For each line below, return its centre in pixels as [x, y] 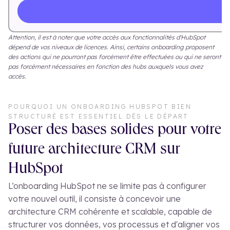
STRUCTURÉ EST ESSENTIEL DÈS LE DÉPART [99, 117]
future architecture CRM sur [94, 151]
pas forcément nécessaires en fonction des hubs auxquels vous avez [106, 67]
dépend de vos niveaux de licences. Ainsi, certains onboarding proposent [111, 47]
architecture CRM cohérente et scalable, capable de [110, 212]
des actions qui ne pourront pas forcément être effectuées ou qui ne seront [114, 57]
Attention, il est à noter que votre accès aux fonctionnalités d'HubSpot [107, 37]
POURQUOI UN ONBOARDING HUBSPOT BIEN [100, 107]
